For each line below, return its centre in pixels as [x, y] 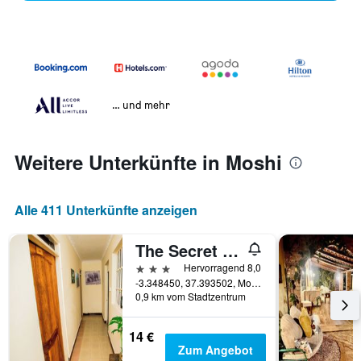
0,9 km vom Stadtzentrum [191, 297]
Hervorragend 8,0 [222, 268]
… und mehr [141, 105]
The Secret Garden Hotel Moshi [230, 251]
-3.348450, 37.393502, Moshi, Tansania [256, 283]
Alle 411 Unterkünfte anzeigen [106, 210]
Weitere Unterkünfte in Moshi [148, 162]
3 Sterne [158, 268]
